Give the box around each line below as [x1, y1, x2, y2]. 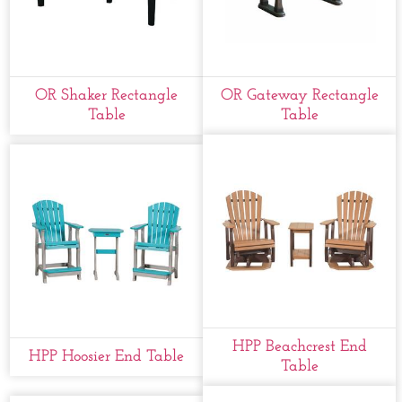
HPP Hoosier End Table [29, 347, 185, 365]
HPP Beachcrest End [232, 337, 367, 355]
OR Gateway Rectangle [220, 86, 379, 104]
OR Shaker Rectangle [35, 86, 179, 104]
